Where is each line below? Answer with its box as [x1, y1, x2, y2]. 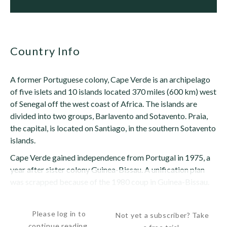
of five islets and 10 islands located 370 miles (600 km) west [10, 87, 216, 96]
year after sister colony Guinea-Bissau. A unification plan [10, 165, 205, 174]
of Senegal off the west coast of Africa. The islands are [10, 99, 197, 108]
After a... [10, 194, 39, 204]
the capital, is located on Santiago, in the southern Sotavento [10, 123, 216, 133]
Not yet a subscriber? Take [116, 211, 209, 219]
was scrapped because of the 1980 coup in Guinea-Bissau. [10, 177, 209, 186]
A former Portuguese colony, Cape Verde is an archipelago [10, 74, 210, 84]
